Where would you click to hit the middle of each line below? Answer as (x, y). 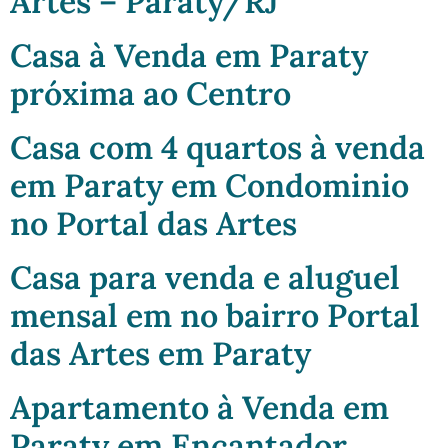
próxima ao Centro (150, 94)
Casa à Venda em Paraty (189, 56)
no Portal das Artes (153, 224)
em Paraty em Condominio (209, 186)
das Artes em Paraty (160, 354)
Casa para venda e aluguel (205, 278)
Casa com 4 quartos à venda (217, 148)
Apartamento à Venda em (199, 408)
